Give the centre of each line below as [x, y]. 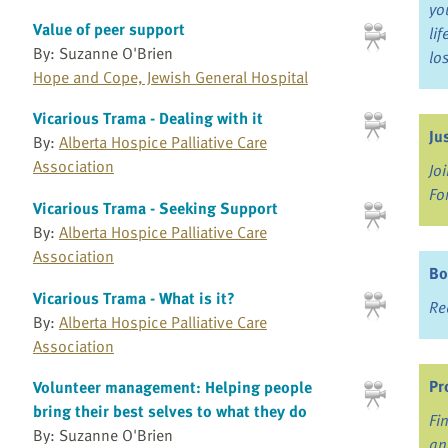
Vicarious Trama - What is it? [133, 297]
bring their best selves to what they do [169, 411]
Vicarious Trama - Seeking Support [155, 208]
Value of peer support [108, 28]
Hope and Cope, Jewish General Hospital [170, 76]
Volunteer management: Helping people [172, 387]
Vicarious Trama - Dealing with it [147, 118]
